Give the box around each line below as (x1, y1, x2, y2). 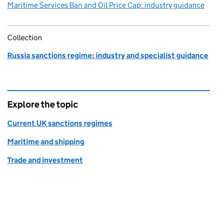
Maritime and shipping (7, 137, 84, 146)
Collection (7, 33, 42, 42)
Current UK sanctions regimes (7, 119, 112, 128)
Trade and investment (7, 155, 83, 165)
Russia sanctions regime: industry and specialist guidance (7, 51, 208, 60)
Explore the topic (7, 99, 78, 110)
